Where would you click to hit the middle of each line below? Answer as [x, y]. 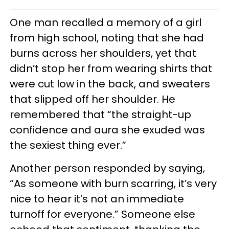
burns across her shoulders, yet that [103, 53]
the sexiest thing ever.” [68, 145]
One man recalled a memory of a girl [106, 22]
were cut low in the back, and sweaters [110, 84]
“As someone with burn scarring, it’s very [113, 184]
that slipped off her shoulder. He [93, 99]
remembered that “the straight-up [100, 114]
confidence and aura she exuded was [107, 130]
